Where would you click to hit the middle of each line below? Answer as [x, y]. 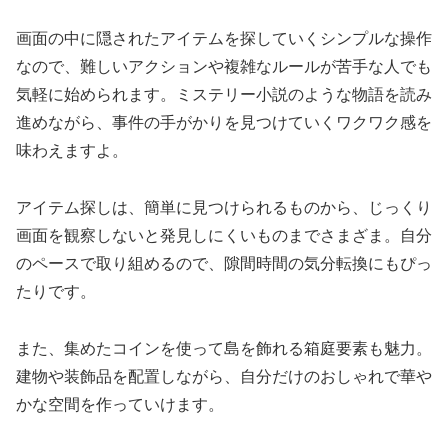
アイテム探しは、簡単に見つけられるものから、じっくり [224, 208]
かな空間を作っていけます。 [120, 405]
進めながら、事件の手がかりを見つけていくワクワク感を [224, 123]
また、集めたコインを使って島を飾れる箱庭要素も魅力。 [224, 349]
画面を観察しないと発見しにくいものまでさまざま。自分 [224, 236]
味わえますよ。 [72, 151]
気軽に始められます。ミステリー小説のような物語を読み [224, 95]
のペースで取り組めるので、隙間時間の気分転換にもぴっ [224, 264]
